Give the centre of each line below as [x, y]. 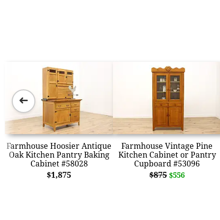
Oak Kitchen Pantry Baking [59, 154]
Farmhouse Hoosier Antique [59, 146]
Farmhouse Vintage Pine [167, 146]
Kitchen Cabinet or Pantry [167, 154]
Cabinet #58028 [59, 163]
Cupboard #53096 [167, 163]
